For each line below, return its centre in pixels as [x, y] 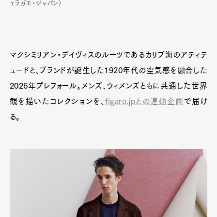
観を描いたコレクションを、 [58, 101]
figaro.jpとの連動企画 [145, 101]
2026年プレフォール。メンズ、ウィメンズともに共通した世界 [108, 86]
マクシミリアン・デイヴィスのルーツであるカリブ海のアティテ [108, 55]
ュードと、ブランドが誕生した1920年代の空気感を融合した [108, 70]
